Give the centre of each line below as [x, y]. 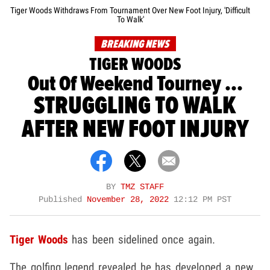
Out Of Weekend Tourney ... [135, 84]
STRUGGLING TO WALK [135, 106]
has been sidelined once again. [142, 240]
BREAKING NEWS [134, 45]
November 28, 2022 [130, 200]
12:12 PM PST [202, 200]
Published [63, 200]
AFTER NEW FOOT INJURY [135, 130]
